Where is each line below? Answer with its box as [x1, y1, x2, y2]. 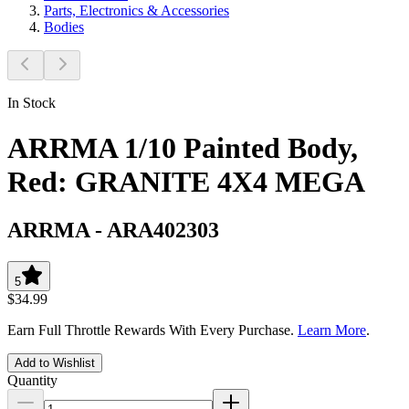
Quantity [7, 372, 58, 388]
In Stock [7, 95, 56, 111]
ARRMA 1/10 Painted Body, [7, 131, 358, 164]
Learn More [298, 321, 366, 338]
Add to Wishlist [15, 355, 95, 370]
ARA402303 [107, 217, 219, 242]
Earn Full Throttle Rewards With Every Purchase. [7, 321, 298, 338]
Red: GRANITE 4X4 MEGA [7, 164, 365, 198]
